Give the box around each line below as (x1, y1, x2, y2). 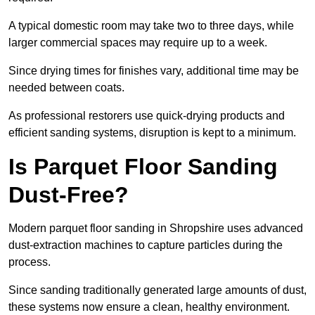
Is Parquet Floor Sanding (8, 154, 278, 180)
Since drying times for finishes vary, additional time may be (8, 65, 299, 77)
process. (8, 256, 51, 269)
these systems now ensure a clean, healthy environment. (8, 301, 290, 314)
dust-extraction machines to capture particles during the (8, 239, 283, 252)
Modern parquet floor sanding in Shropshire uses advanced (8, 222, 303, 235)
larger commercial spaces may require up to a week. (8, 37, 267, 49)
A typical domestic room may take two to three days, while (8, 20, 294, 32)
